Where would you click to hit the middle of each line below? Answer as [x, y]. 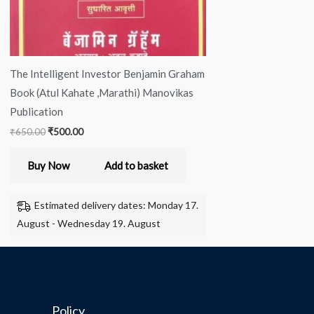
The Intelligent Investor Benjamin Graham [107, 73]
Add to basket [136, 166]
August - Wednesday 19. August [89, 223]
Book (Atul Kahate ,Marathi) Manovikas [102, 92]
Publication [36, 111]
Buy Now [48, 166]
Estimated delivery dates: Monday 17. [116, 205]
